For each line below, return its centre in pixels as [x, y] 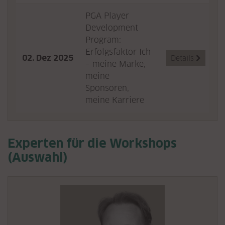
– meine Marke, [116, 64]
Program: [103, 40]
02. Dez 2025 [48, 58]
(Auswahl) [38, 157]
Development [112, 28]
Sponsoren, [107, 88]
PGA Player [107, 16]
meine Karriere [115, 100]
